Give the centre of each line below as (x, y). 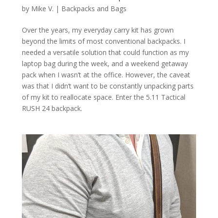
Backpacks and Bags (94, 8)
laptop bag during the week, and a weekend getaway (105, 63)
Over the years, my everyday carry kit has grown (98, 30)
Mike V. (42, 8)
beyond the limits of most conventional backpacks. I (103, 41)
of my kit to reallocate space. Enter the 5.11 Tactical (103, 97)
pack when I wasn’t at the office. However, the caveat (106, 74)
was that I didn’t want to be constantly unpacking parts (108, 86)
